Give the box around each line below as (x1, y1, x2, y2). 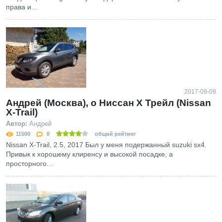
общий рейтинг (93, 130, 136, 137)
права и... (6, 3, 37, 11)
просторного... (6, 159, 53, 167)
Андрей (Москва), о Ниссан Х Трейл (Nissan (6, 97, 211, 108)
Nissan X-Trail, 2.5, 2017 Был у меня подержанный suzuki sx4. (6, 140, 207, 149)
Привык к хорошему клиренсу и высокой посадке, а (6, 150, 173, 158)
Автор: (6, 119, 27, 127)
